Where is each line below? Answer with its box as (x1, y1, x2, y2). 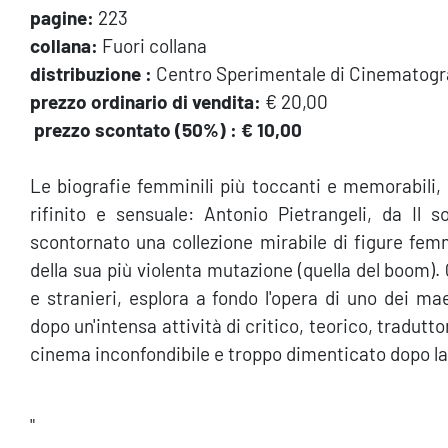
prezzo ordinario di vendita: (30, 89, 261, 113)
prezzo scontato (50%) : (34, 117, 237, 141)
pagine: (30, 5, 94, 29)
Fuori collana (98, 33, 207, 57)
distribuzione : (30, 61, 152, 85)
